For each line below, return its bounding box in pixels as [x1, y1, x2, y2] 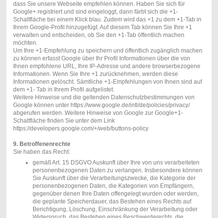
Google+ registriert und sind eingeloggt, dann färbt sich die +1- [13, 8, 178, 16]
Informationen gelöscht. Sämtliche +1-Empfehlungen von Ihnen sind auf [13, 78, 202, 86]
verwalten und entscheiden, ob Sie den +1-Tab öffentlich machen [13, 32, 184, 39]
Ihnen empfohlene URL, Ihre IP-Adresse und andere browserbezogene [13, 63, 200, 70]
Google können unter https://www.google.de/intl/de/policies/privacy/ [13, 102, 190, 109]
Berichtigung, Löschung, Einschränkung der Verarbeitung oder [32, 206, 198, 213]
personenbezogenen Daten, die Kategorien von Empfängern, [32, 182, 194, 190]
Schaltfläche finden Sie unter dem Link [13, 117, 115, 125]
